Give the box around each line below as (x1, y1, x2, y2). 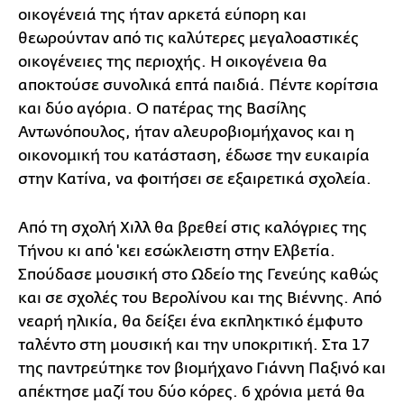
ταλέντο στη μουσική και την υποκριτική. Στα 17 (18, 336, 370, 354)
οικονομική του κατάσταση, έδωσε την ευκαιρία (18, 147, 370, 165)
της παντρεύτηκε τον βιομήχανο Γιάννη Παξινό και (18, 360, 386, 378)
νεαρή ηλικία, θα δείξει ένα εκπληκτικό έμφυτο (18, 313, 363, 331)
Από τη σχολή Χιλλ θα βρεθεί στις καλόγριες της (18, 219, 367, 237)
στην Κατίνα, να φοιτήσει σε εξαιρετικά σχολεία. (18, 170, 372, 188)
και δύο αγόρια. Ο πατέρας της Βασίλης (18, 100, 307, 118)
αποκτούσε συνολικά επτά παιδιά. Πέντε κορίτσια (18, 77, 379, 95)
